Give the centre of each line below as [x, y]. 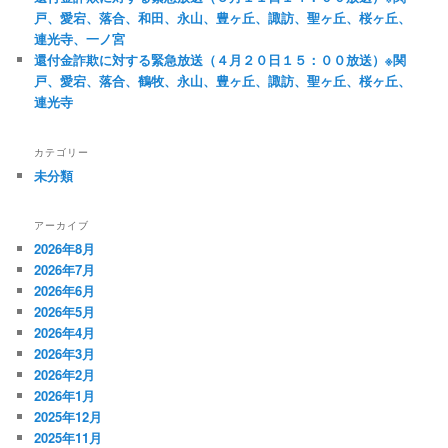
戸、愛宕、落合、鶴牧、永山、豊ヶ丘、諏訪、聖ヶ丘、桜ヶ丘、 [223, 81]
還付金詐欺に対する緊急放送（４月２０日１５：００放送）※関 [220, 60]
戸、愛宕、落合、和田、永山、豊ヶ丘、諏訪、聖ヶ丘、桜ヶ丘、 [223, 18]
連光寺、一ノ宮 [80, 39]
